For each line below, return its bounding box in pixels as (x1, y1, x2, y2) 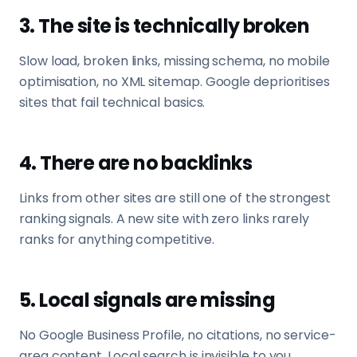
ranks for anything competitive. (19, 230, 214, 249)
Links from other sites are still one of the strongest (19, 189, 331, 207)
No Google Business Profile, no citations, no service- (19, 326, 336, 344)
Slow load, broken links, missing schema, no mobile (19, 52, 331, 70)
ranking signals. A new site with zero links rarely (19, 210, 310, 228)
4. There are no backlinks (19, 150, 252, 176)
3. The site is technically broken (19, 13, 310, 39)
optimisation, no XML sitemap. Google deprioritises (19, 73, 331, 91)
